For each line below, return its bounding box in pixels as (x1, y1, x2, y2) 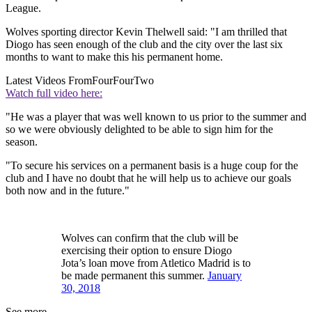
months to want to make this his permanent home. (6, 51, 223, 63)
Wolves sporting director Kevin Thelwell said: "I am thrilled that (6, 26, 287, 38)
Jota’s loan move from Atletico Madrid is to (61, 257, 251, 270)
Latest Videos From (6, 75, 92, 87)
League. (6, 2, 41, 15)
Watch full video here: (6, 87, 102, 100)
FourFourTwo (92, 75, 154, 87)
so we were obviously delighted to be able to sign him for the (6, 123, 273, 136)
